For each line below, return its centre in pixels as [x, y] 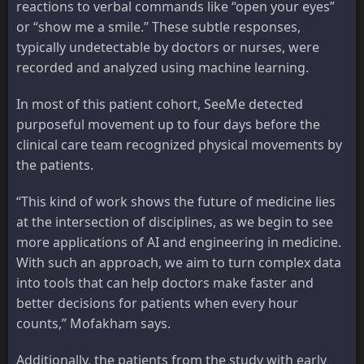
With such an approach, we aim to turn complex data [179, 263]
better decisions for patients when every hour [157, 303]
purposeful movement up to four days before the [168, 125]
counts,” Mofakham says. [93, 324]
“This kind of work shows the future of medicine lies [176, 202]
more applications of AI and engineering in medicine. [179, 243]
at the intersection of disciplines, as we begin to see [175, 222]
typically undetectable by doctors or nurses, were [168, 48]
